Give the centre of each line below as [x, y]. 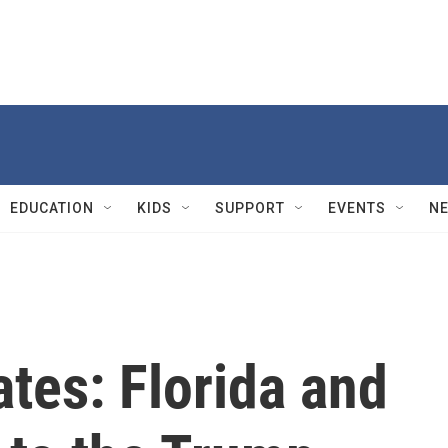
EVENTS [357, 208]
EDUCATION [52, 208]
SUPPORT [250, 208]
